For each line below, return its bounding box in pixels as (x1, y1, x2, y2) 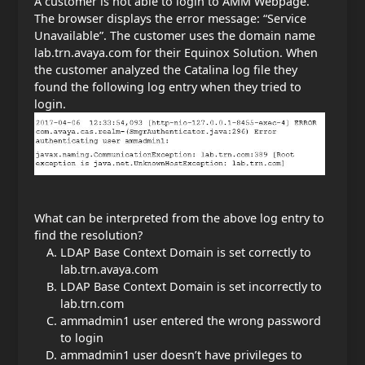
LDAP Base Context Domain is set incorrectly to (60, 279, 322, 295)
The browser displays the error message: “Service (34, 10, 306, 26)
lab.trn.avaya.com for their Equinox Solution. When (34, 44, 318, 60)
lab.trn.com (60, 296, 124, 312)
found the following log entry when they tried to (34, 78, 301, 95)
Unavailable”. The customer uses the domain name (34, 27, 315, 43)
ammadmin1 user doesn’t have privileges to (60, 347, 302, 363)
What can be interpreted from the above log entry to (34, 210, 324, 226)
